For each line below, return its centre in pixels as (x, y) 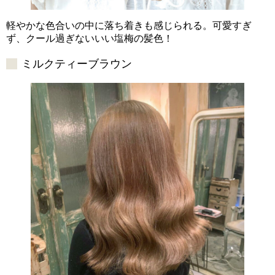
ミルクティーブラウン (77, 64)
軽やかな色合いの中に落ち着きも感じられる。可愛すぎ (129, 25)
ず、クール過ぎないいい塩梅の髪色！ (90, 38)
